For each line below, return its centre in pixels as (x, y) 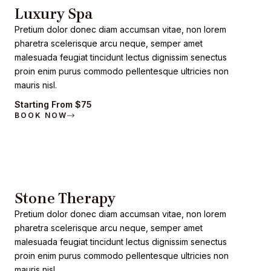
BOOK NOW (41, 115)
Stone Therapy (65, 198)
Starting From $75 (53, 104)
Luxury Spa (54, 14)
